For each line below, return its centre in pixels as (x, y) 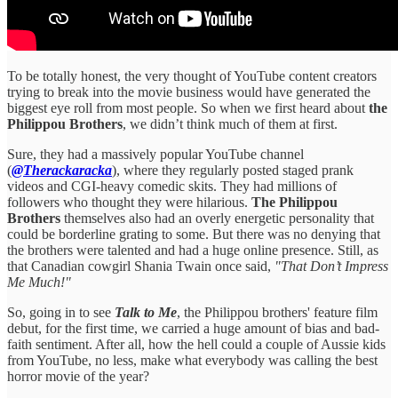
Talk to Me (146, 312)
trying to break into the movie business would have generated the (189, 92)
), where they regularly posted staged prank (233, 170)
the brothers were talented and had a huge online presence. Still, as (193, 250)
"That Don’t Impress (331, 266)
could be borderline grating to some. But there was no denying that (194, 234)
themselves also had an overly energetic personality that (217, 218)
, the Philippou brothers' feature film (277, 312)
